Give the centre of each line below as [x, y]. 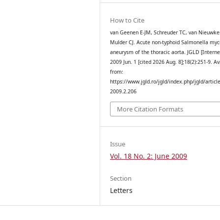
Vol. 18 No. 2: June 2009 [149, 156]
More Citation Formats [150, 109]
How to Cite [127, 20]
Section [121, 179]
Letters [122, 191]
